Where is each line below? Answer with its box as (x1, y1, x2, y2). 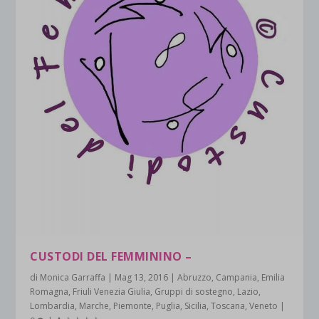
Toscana (211, 300, 246, 313)
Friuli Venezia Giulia (73, 286, 151, 298)
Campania (216, 271, 258, 284)
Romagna (30, 286, 69, 298)
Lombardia (30, 300, 75, 313)
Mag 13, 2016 (115, 271, 169, 284)
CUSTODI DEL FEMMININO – (30, 249, 192, 265)
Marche (79, 300, 110, 313)
